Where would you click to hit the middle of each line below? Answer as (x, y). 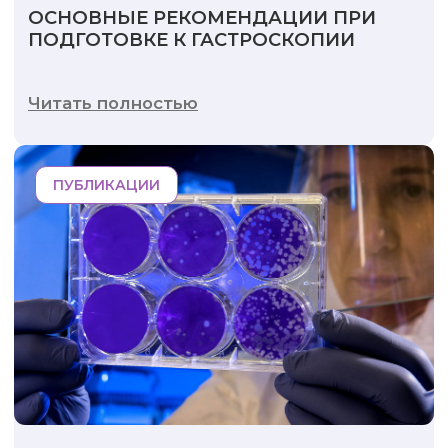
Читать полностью (113, 103)
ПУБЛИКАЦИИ (106, 184)
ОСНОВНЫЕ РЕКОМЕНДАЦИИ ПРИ (202, 18)
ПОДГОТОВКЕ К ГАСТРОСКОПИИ (191, 40)
